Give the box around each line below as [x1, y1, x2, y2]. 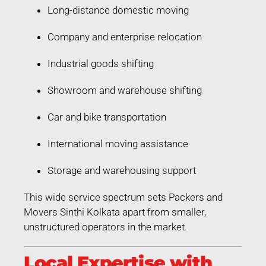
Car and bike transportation [47, 110, 166, 123]
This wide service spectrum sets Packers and [24, 191, 223, 203]
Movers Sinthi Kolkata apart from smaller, [24, 205, 206, 218]
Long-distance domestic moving [47, 4, 189, 16]
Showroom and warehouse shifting [47, 84, 202, 96]
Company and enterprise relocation [47, 30, 202, 43]
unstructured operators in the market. [24, 220, 187, 233]
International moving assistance [47, 137, 188, 150]
